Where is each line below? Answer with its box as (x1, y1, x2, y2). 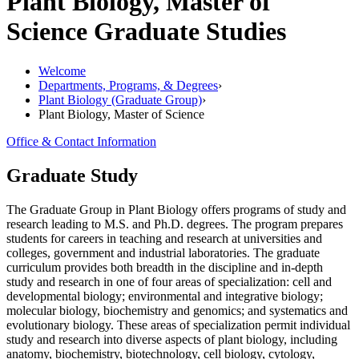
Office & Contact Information (6, 134, 156, 148)
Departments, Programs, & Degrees (38, 78, 218, 92)
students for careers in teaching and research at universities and (6, 231, 322, 245)
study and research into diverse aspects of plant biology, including (6, 332, 337, 346)
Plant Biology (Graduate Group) (38, 92, 202, 107)
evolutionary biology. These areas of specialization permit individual (6, 317, 350, 332)
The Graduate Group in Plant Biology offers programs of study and (6, 202, 346, 216)
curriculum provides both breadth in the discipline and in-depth (6, 260, 323, 274)
